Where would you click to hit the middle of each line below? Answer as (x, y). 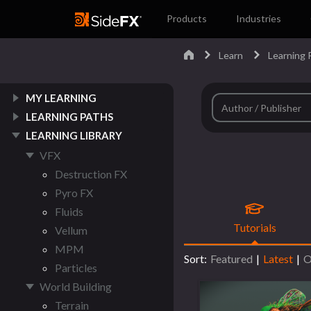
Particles (76, 268)
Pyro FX (74, 193)
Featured (232, 259)
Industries (259, 18)
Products (187, 18)
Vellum (71, 230)
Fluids (69, 211)
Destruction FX (91, 174)
